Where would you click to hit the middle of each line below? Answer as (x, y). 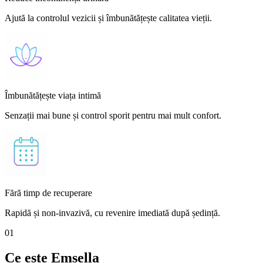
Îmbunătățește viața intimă (53, 95)
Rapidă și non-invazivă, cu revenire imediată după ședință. (112, 213)
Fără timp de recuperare (48, 193)
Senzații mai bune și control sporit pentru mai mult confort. (113, 115)
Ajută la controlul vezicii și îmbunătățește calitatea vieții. (108, 18)
